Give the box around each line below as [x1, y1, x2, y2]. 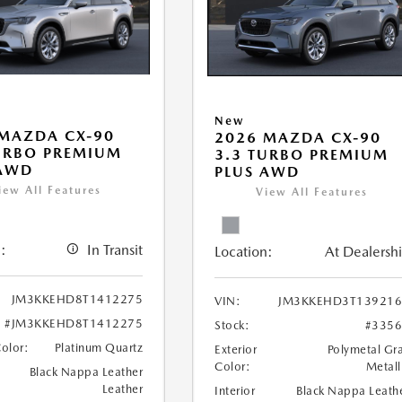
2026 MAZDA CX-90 [214, 129, 382, 147]
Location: [214, 243, 274, 261]
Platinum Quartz [54, 341, 144, 355]
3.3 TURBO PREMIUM [214, 146, 389, 164]
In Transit [87, 241, 144, 259]
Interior [214, 384, 256, 398]
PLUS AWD [214, 163, 301, 181]
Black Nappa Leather [29, 365, 144, 380]
